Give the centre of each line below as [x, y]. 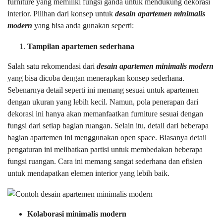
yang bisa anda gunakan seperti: [83, 26]
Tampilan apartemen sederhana [81, 47]
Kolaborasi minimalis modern [77, 214]
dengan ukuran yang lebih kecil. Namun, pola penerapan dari [103, 102]
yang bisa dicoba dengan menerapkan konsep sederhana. [96, 78]
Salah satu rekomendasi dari [52, 66]
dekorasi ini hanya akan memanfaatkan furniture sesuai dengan [105, 114]
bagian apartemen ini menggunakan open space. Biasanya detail [107, 138]
